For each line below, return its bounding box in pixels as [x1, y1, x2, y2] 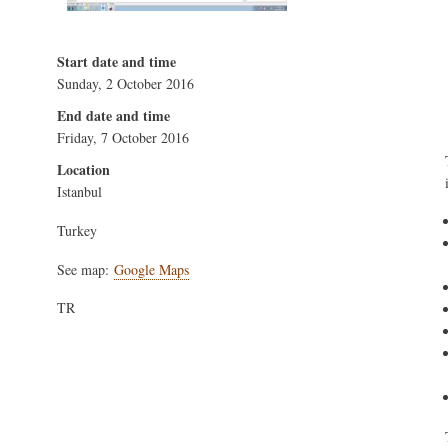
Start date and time [57, 51, 176, 73]
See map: [57, 259, 114, 279]
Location [57, 159, 110, 181]
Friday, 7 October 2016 [57, 128, 189, 148]
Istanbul [57, 182, 102, 202]
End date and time [57, 105, 170, 127]
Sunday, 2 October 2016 [57, 74, 194, 94]
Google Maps [114, 259, 189, 279]
